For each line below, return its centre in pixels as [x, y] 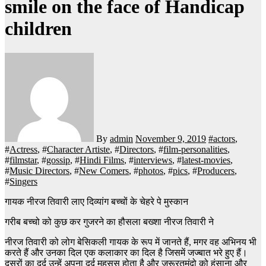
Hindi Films [102, 160]
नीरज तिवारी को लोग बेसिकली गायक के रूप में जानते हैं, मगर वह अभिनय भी [131, 242]
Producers [216, 170]
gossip [58, 160]
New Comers [104, 170]
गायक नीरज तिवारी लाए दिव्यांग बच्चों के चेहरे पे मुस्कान [100, 201]
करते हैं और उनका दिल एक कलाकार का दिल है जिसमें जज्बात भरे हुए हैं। [126, 252]
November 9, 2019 [171, 138]
